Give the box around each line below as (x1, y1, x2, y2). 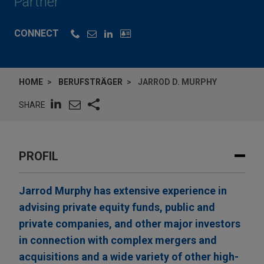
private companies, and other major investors (19, 217, 240, 230)
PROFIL (19, 149, 58, 164)
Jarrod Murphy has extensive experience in (19, 184, 227, 197)
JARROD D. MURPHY (138, 77, 217, 87)
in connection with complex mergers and (19, 234, 217, 247)
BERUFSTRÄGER (58, 77, 123, 87)
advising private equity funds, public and (19, 201, 215, 214)
